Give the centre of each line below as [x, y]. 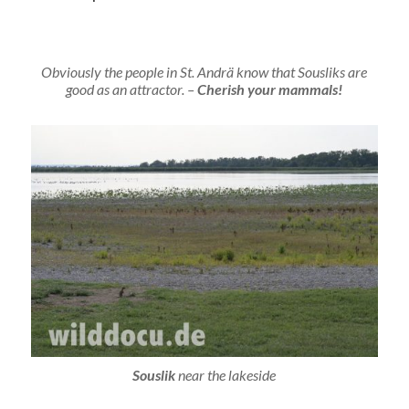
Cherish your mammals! [270, 89]
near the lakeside [226, 374]
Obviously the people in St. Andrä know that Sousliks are [204, 72]
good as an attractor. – [132, 89]
